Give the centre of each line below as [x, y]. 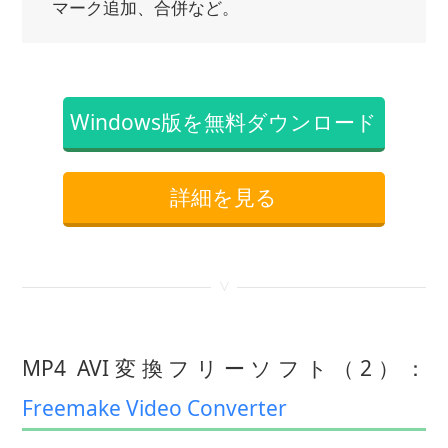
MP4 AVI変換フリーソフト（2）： [224, 368]
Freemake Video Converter [155, 408]
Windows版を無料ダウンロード [224, 122]
